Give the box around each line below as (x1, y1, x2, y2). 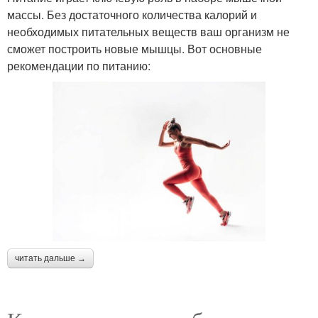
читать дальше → (15, 253, 86, 264)
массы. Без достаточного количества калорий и (7, 6, 257, 23)
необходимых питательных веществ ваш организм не (7, 23, 290, 40)
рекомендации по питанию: (7, 57, 150, 75)
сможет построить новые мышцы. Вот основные (7, 40, 262, 57)
